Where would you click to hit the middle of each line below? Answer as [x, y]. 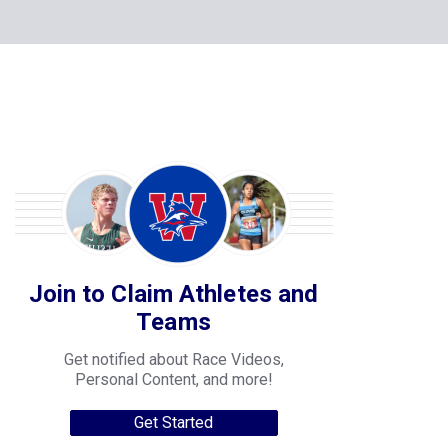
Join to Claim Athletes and [173, 183]
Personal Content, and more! [173, 268]
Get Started [173, 311]
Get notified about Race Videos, [173, 248]
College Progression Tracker [94, 429]
